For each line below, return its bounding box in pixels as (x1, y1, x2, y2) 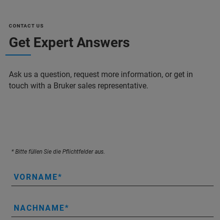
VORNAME (14, 172, 58, 182)
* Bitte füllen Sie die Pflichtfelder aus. (11, 148, 105, 155)
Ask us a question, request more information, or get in (9, 69, 193, 79)
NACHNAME (14, 203, 65, 213)
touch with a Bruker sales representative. (9, 81, 148, 90)
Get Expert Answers (9, 34, 130, 51)
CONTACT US (9, 23, 44, 28)
